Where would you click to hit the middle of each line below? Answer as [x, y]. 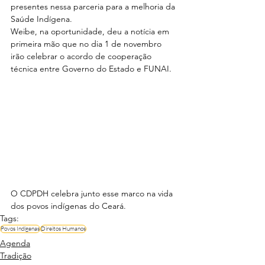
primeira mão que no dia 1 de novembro [87, 44]
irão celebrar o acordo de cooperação [82, 56]
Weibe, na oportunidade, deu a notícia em [91, 32]
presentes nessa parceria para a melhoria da [94, 7]
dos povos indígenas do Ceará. [68, 206]
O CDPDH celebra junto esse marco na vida [93, 193]
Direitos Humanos [63, 228]
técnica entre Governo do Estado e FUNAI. [91, 69]
